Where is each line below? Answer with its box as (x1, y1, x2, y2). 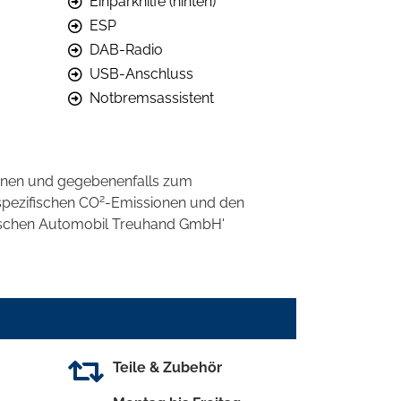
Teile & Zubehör (113, 359, 222, 377)
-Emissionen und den (105, 194, 244, 212)
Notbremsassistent (90, 90, 214, 107)
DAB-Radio (90, 41, 163, 59)
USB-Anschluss (90, 65, 193, 83)
